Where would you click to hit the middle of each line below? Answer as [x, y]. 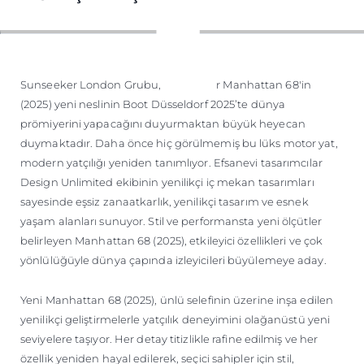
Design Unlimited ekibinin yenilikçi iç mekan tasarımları [167, 182]
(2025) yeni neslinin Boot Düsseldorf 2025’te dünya [153, 104]
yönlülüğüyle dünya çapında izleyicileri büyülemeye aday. [173, 260]
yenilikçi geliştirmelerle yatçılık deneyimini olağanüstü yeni [175, 319]
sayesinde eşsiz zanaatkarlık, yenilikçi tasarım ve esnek [165, 201]
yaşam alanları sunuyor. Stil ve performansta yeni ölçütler [171, 221]
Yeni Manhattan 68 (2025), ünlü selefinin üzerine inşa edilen [177, 299]
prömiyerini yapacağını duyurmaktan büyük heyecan [163, 123]
